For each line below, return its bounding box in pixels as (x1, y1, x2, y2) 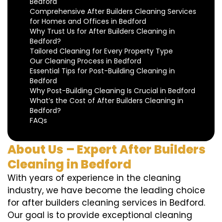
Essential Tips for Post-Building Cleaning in (30, 66, 175, 76)
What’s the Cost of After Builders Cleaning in (30, 96, 183, 106)
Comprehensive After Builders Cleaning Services (30, 6, 196, 17)
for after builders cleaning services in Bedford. (7, 197, 205, 209)
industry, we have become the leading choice (7, 184, 205, 197)
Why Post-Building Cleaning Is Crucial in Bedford (30, 86, 195, 96)
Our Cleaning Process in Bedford (30, 56, 141, 66)
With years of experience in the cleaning (7, 172, 181, 184)
